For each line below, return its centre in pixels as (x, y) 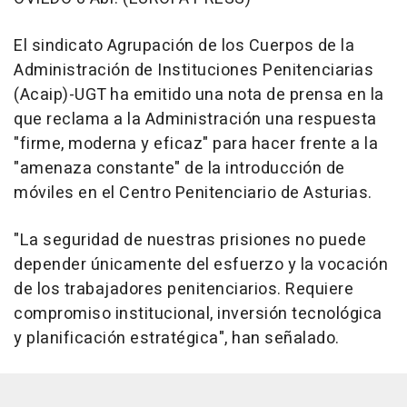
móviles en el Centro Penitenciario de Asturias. (193, 193)
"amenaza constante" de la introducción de (179, 168)
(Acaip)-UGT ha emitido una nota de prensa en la (199, 94)
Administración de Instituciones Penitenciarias (194, 70)
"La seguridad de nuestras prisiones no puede (190, 240)
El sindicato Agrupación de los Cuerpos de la (184, 45)
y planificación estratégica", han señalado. (177, 338)
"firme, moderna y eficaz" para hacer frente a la (196, 144)
